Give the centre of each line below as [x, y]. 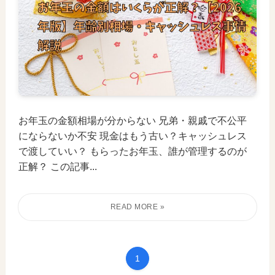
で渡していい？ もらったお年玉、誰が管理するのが [133, 151]
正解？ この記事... [58, 166]
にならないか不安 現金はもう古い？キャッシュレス [133, 135]
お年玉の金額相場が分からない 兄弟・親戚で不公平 [133, 120]
